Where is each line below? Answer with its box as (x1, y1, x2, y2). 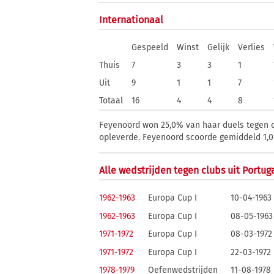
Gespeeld (131, 42, 168, 53)
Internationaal (99, 14, 163, 26)
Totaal (99, 95, 123, 106)
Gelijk (207, 42, 229, 53)
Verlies (238, 42, 265, 53)
